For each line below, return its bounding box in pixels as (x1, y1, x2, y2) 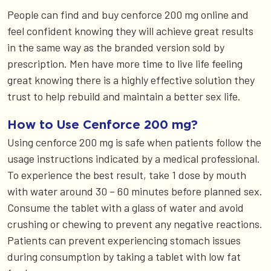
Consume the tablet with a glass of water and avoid (7, 201, 244, 215)
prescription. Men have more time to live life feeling (7, 57, 243, 71)
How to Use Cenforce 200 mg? (7, 117, 198, 131)
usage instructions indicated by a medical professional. (7, 152, 260, 166)
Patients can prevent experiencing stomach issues (7, 233, 241, 247)
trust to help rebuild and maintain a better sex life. (7, 90, 241, 103)
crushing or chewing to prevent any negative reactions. (7, 217, 263, 231)
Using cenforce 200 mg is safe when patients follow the (7, 135, 261, 149)
